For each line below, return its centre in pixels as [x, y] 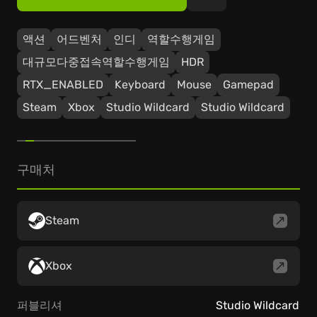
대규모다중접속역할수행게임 [96, 62]
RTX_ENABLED [63, 85]
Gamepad [248, 85]
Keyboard [140, 85]
